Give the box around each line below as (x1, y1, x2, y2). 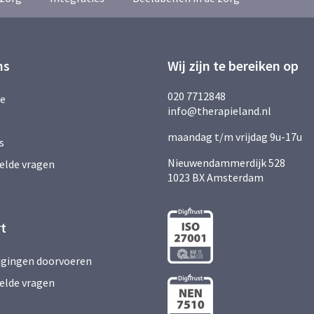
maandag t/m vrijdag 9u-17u (168, 130, 302, 144)
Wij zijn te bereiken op (168, 57, 299, 74)
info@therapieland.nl (168, 104, 271, 118)
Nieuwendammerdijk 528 (168, 156, 285, 170)
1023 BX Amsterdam (168, 170, 264, 184)
